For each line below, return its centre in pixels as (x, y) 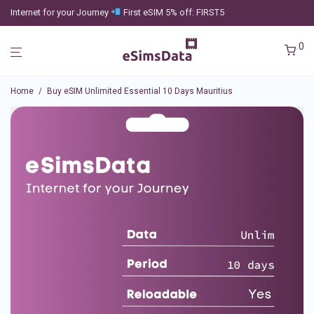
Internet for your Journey (61, 12)
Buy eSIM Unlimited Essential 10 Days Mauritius (140, 91)
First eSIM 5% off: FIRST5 (172, 12)
